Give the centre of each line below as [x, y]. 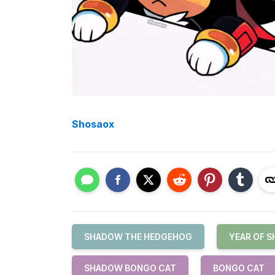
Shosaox [93, 124]
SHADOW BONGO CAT [130, 268]
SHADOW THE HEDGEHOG [138, 237]
